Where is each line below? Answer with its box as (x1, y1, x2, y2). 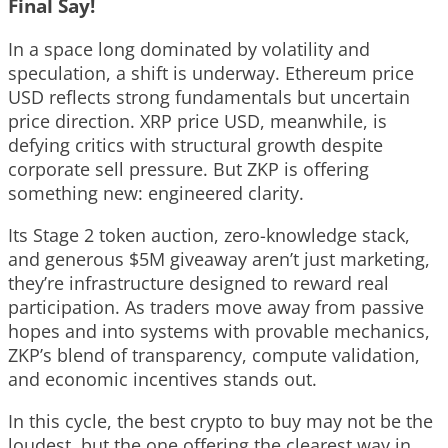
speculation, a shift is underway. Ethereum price (8, 60, 414, 85)
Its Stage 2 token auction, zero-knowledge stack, (8, 222, 410, 247)
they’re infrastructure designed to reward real (8, 270, 389, 295)
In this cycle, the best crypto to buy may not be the (8, 408, 433, 433)
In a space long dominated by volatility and (8, 36, 370, 61)
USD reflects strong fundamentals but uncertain (8, 84, 410, 109)
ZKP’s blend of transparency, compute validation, (8, 342, 420, 367)
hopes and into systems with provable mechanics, (8, 318, 430, 343)
